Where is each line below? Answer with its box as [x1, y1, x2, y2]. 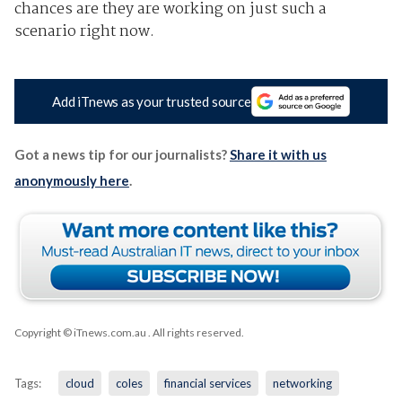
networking [272, 376, 332, 391]
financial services [163, 376, 251, 391]
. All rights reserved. [145, 326, 244, 340]
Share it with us [229, 146, 327, 163]
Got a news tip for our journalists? [13, 146, 230, 163]
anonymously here [13, 172, 129, 189]
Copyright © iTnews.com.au [13, 326, 146, 340]
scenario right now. [13, 19, 154, 44]
